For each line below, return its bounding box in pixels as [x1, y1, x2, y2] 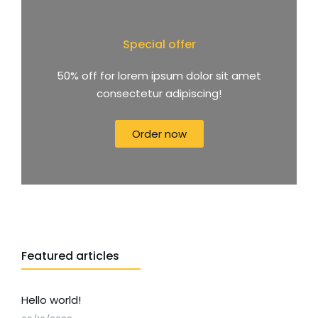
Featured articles [21, 248, 119, 264]
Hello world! [21, 292, 81, 307]
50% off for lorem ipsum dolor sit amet [57, 68, 261, 83]
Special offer [122, 36, 196, 53]
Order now [131, 126, 187, 141]
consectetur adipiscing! [97, 86, 221, 101]
